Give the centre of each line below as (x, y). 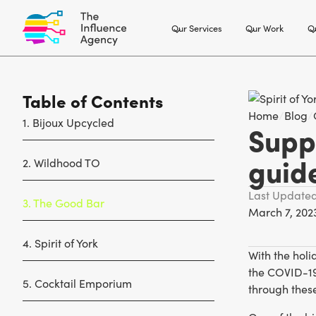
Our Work (265, 28)
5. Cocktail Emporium (77, 283)
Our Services (196, 28)
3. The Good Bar (63, 203)
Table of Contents (93, 101)
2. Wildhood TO (61, 163)
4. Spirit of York (60, 243)
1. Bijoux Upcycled (68, 122)
